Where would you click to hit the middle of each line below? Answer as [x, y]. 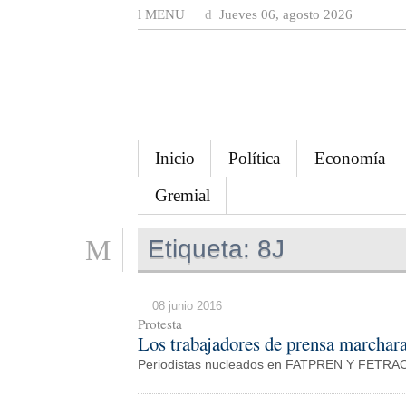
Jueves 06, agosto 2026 [284, 14]
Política [255, 158]
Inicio [174, 158]
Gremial [182, 195]
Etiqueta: [199, 248]
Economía [349, 158]
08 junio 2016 [187, 305]
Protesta [160, 323]
